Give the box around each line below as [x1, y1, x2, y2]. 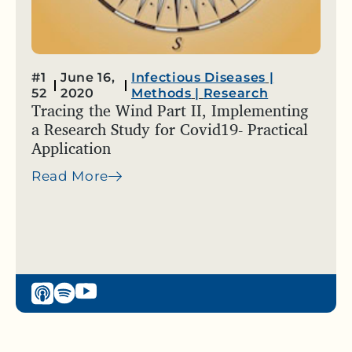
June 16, [60, 70, 115, 86]
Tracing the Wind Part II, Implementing [31, 97, 309, 124]
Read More [31, 168, 109, 185]
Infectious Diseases [130, 70, 266, 86]
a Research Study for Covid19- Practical [31, 116, 308, 143]
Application [31, 135, 111, 162]
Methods [130, 86, 192, 101]
